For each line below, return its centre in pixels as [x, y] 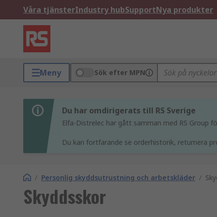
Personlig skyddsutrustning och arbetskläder [118, 178]
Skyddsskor [65, 196]
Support [140, 10]
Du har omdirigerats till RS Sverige [129, 110]
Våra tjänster [49, 10]
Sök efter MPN [120, 72]
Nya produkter [185, 10]
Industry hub [100, 10]
